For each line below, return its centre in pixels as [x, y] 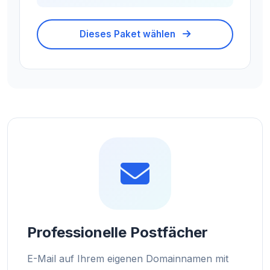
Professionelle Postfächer [118, 232]
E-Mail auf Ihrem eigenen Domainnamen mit [128, 258]
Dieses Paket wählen [129, 34]
